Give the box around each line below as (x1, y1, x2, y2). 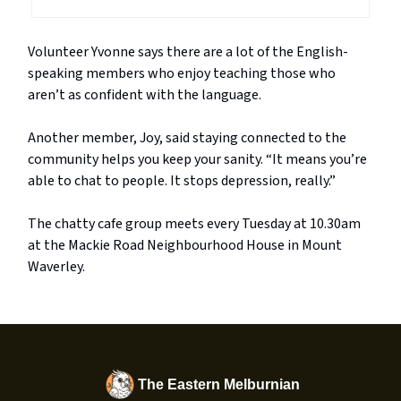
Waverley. (28, 256, 85, 277)
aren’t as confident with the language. (28, 84, 261, 105)
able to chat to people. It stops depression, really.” (28, 170, 336, 191)
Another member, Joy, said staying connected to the (28, 127, 346, 148)
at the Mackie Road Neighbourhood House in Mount (28, 235, 342, 255)
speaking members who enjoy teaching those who (28, 63, 336, 83)
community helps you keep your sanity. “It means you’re (28, 149, 367, 169)
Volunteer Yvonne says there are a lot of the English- (28, 41, 348, 62)
